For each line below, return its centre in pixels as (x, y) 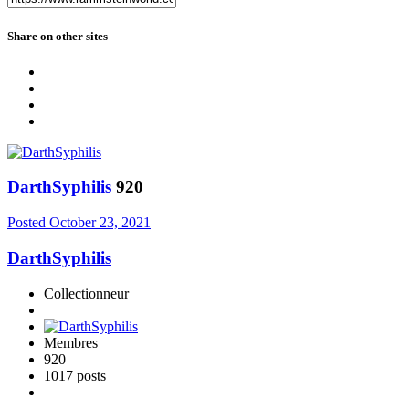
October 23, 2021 (100, 223)
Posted (28, 223)
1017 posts (75, 375)
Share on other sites (58, 36)
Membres (71, 342)
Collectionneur (86, 293)
